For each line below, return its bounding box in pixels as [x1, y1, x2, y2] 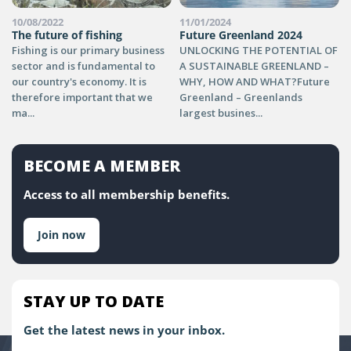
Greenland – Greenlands [179, 89, 302, 104]
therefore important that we [12, 89, 153, 104]
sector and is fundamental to [12, 58, 155, 73]
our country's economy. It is [12, 74, 147, 89]
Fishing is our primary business [12, 42, 165, 57]
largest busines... [179, 105, 262, 120]
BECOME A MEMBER [24, 154, 180, 176]
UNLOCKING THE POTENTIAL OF [179, 42, 338, 57]
